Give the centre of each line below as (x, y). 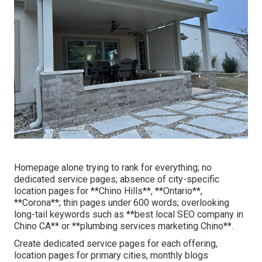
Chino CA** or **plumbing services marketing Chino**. (124, 226)
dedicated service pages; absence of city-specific (117, 180)
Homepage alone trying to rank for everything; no (113, 168)
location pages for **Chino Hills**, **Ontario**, (108, 191)
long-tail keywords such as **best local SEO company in (129, 215)
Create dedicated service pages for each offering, (116, 244)
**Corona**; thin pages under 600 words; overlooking (122, 203)
